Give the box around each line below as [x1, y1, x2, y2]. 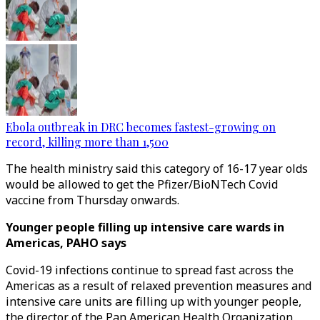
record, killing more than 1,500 [6, 134, 169, 149]
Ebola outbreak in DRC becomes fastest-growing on [6, 119, 276, 134]
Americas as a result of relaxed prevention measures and [6, 278, 311, 294]
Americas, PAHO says [6, 235, 129, 251]
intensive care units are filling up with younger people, [6, 294, 301, 309]
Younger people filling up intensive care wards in [6, 219, 284, 235]
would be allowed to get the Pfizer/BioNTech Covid [6, 176, 278, 192]
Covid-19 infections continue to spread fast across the [6, 262, 294, 278]
